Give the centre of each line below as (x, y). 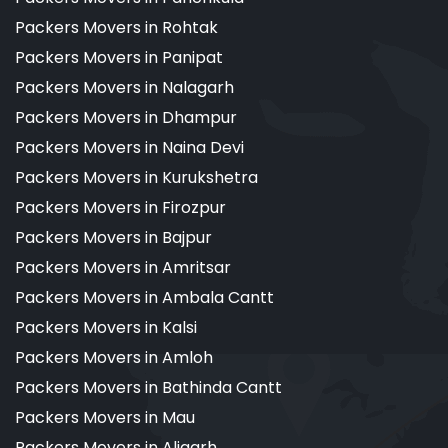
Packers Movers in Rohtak (116, 28)
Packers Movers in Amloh (114, 358)
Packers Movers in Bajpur (113, 238)
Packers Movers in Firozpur (120, 208)
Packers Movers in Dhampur (126, 118)
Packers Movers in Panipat (119, 58)
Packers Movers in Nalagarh (124, 88)
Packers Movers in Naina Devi (129, 148)
